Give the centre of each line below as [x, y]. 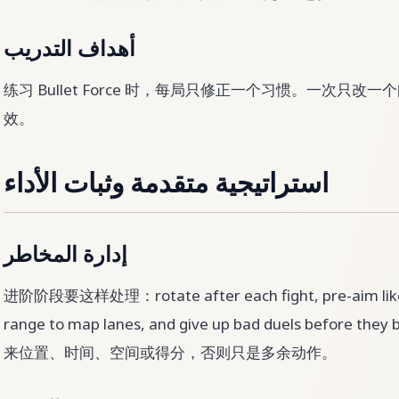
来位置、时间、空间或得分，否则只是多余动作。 [170, 352]
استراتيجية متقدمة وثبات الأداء [166, 184]
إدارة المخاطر [65, 256]
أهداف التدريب [69, 50]
